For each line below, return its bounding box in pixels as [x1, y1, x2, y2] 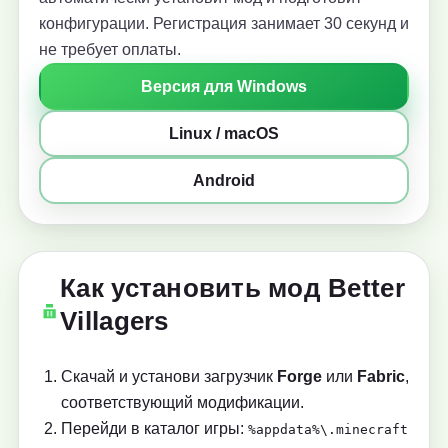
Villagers [60, 306, 169, 337]
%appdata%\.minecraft [248, 422, 408, 438]
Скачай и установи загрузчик [61, 368, 277, 386]
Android [193, 172, 255, 190]
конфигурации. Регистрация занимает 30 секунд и [39, 15, 409, 33]
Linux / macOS [169, 125, 279, 143]
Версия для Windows [141, 78, 307, 96]
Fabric [357, 368, 405, 386]
